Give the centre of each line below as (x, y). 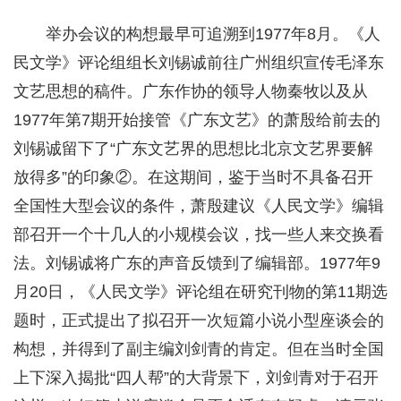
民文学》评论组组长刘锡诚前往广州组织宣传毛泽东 (199, 63)
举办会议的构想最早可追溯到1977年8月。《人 (213, 34)
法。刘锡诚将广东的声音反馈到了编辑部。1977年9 (197, 264)
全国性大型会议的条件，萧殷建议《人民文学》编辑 (199, 206)
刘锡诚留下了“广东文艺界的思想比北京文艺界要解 (193, 149)
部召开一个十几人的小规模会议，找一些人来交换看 (199, 235)
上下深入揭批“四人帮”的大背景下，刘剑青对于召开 (196, 378)
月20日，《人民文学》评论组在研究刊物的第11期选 (200, 292)
